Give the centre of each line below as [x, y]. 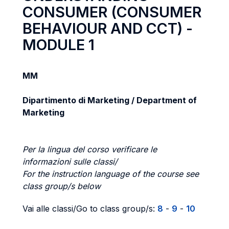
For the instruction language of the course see [111, 174]
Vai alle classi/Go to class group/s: [90, 209]
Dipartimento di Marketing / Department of [110, 100]
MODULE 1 [59, 45]
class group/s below [62, 186]
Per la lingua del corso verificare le [90, 149]
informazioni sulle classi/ [70, 162]
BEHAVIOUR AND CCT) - [108, 28]
